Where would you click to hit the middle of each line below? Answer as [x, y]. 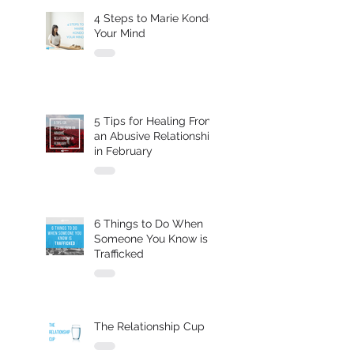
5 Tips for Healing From [154, 121]
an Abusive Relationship [155, 136]
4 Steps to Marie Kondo [154, 18]
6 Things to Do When [149, 223]
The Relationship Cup [149, 326]
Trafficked [119, 253]
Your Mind [120, 33]
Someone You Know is [151, 238]
